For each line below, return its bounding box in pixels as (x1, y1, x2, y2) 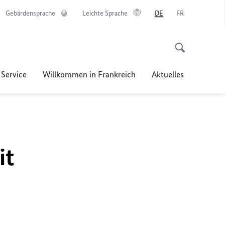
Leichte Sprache (82, 9, 128, 18)
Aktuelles (152, 69, 184, 79)
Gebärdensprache (6, 9, 55, 18)
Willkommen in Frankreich (43, 69, 136, 79)
